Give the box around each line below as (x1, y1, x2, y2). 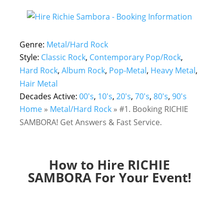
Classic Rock (41, 52, 86, 63)
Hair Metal (20, 78, 58, 89)
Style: (20, 52, 41, 63)
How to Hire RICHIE (49, 156, 170, 174)
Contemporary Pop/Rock (89, 52, 181, 63)
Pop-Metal (109, 65, 147, 76)
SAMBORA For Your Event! (28, 169, 191, 186)
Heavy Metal (151, 65, 196, 76)
